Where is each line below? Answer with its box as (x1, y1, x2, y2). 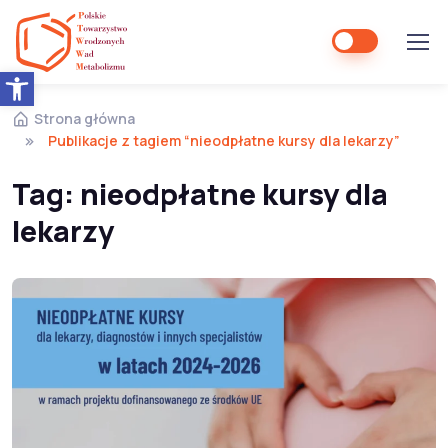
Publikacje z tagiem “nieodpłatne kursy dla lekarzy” (48, 131, 400, 150)
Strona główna (34, 109, 135, 128)
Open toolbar (4, 59, 84, 92)
